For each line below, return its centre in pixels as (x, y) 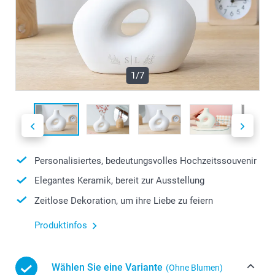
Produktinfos (61, 226)
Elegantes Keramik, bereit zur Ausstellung (119, 181)
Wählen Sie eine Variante (107, 268)
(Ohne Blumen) (194, 268)
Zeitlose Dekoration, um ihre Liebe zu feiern (124, 200)
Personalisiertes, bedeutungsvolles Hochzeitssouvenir (145, 161)
